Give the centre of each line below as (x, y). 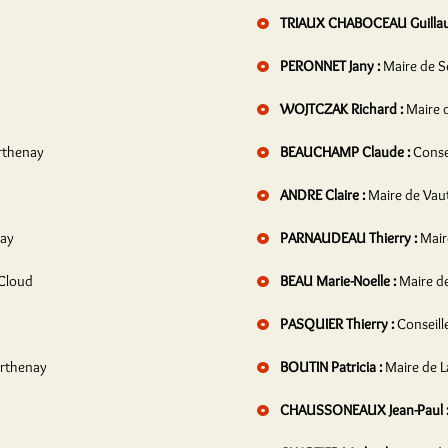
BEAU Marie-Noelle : (338, 281)
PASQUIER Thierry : (337, 324)
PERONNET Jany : (330, 66)
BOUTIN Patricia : (331, 367)
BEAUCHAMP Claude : (345, 152)
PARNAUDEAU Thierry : (348, 238)
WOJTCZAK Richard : (341, 109)
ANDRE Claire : (322, 195)
